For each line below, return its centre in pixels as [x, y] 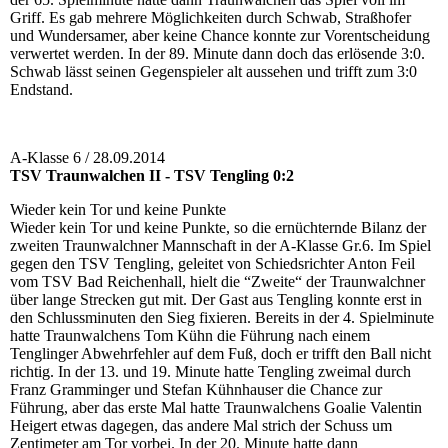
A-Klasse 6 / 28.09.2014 [87, 158]
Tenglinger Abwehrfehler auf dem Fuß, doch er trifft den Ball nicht [220, 354]
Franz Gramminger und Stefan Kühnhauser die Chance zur [196, 390]
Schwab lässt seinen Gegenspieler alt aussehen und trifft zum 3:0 [213, 72]
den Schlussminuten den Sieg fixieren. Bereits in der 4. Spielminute [222, 318]
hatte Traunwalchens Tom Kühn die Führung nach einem [190, 336]
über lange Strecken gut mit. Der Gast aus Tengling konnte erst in [216, 300]
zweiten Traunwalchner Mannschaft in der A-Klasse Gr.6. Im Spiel [220, 246]
